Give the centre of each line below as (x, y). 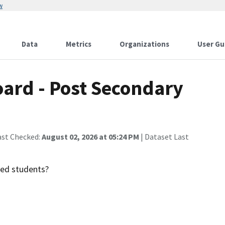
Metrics (79, 44)
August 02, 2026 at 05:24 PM (90, 137)
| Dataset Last (164, 137)
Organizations (144, 44)
